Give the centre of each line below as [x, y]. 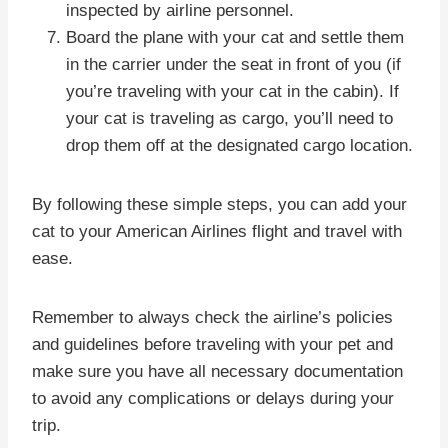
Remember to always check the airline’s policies [212, 317]
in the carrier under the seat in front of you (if [233, 64]
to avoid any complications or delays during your [213, 398]
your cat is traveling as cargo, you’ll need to [229, 118]
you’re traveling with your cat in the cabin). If [232, 91]
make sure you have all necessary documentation [217, 371]
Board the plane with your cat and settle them [235, 37]
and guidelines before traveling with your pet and [212, 344]
